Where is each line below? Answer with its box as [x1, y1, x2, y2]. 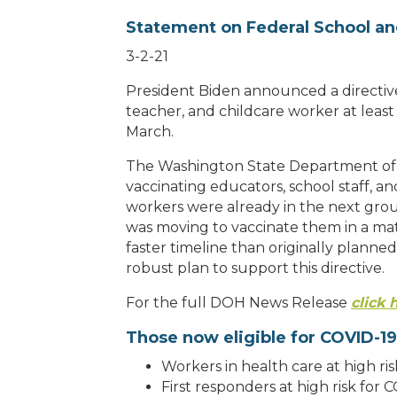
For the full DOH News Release [126, 294, 351, 312]
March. [126, 123, 174, 141]
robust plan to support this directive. [126, 260, 385, 277]
